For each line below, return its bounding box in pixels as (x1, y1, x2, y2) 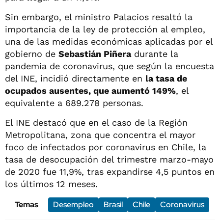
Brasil (104, 199, 123, 210)
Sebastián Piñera (58, 48, 131, 59)
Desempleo (53, 199, 94, 210)
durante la (131, 48, 178, 59)
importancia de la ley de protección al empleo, (5, 24, 205, 34)
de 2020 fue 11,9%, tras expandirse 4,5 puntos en (5, 166, 215, 177)
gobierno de (5, 48, 58, 59)
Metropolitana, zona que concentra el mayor (5, 129, 195, 140)
